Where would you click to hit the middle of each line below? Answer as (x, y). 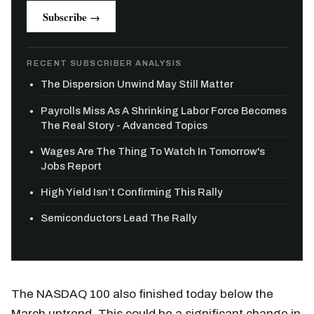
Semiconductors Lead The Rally (119, 218)
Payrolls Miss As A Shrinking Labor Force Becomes (164, 110)
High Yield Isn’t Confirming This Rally (132, 192)
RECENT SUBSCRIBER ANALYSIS (104, 63)
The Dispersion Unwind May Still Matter (137, 84)
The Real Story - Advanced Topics (124, 125)
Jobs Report (71, 166)
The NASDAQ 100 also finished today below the (142, 294)
